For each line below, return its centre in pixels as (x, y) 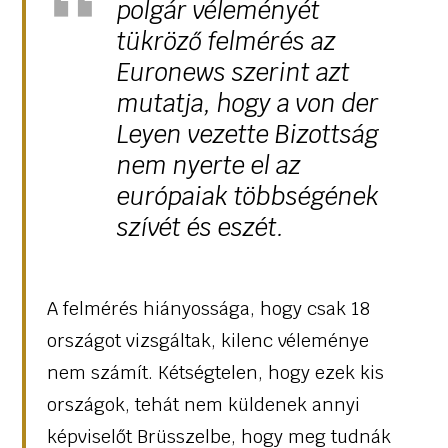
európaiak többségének (247, 196)
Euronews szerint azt (233, 72)
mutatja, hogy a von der (247, 103)
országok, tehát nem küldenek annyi (203, 404)
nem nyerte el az (208, 165)
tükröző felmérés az (226, 41)
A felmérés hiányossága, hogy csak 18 (208, 308)
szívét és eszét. (200, 227)
